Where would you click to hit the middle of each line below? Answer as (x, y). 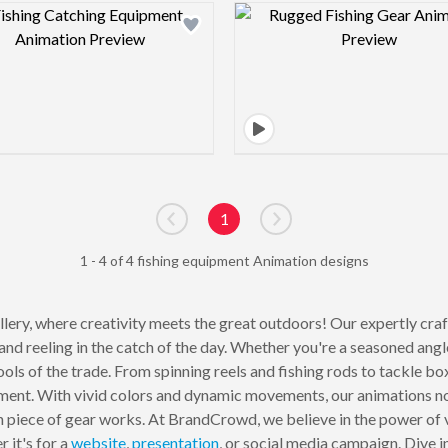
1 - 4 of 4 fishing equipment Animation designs (224, 261)
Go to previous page (239, 229)
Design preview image (154, 13)
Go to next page (329, 229)
